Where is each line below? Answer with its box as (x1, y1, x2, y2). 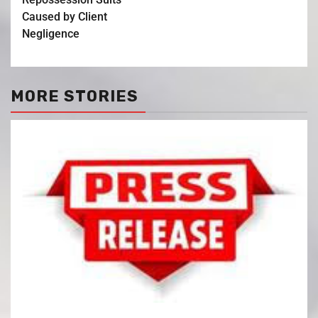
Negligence (22, 26, 79, 40)
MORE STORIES (11, 86, 138, 106)
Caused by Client (22, 9, 107, 23)
